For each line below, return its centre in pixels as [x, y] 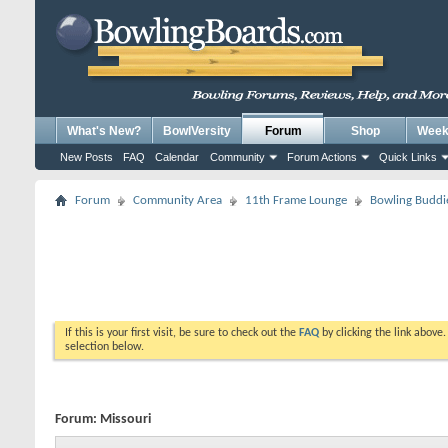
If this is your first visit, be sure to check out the [182, 333]
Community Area [177, 200]
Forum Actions [322, 157]
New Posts [86, 157]
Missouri [125, 419]
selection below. [104, 347]
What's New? [104, 131]
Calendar [177, 157]
